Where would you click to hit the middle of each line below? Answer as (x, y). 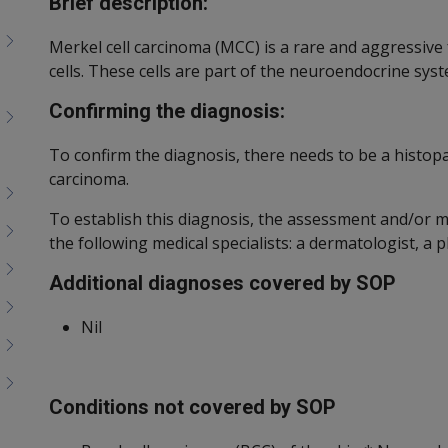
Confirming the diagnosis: (167, 111)
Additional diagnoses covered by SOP (222, 283)
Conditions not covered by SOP (192, 407)
